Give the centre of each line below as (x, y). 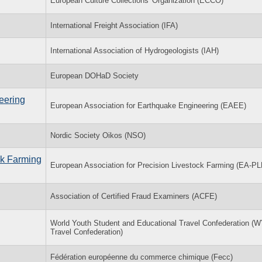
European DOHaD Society (94, 75)
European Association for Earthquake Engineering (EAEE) (148, 105)
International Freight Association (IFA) (114, 25)
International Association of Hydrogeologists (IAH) (135, 50)
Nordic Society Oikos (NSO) (98, 135)
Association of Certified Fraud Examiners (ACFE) (134, 196)
